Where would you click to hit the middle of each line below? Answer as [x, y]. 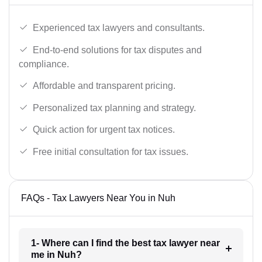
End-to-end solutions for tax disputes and [117, 50]
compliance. [44, 64]
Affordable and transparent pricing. [104, 86]
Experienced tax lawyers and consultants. [119, 28]
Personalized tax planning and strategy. [114, 108]
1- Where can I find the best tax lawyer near [125, 243]
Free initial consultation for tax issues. [111, 152]
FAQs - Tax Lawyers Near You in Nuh [98, 198]
